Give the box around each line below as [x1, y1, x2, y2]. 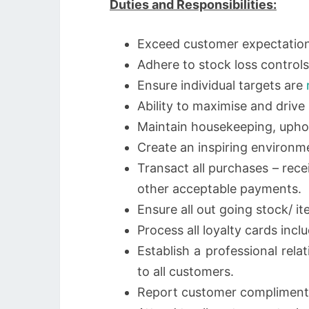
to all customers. [137, 264, 234, 279]
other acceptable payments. [137, 181, 301, 196]
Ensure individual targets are [137, 78, 306, 92]
